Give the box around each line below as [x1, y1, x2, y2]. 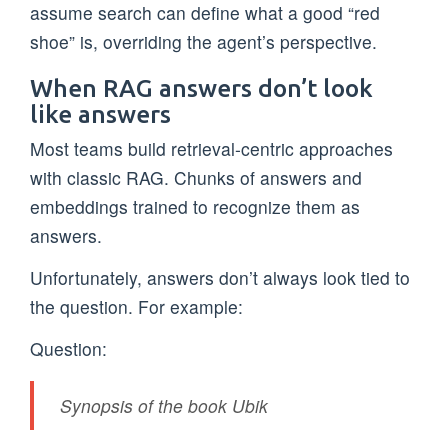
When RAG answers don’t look [30, 73, 373, 102]
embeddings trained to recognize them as [30, 193, 360, 219]
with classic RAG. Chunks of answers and [30, 164, 362, 190]
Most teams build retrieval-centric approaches [30, 135, 393, 161]
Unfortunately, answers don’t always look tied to [30, 265, 410, 291]
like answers [30, 99, 171, 128]
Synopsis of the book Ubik [60, 392, 269, 418]
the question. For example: [30, 294, 243, 320]
